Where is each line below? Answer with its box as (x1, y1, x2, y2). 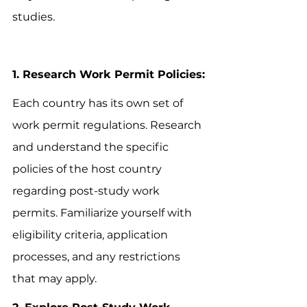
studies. (12, 10, 55, 23)
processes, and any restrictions (12, 249, 183, 263)
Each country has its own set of (12, 96, 186, 110)
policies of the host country (12, 162, 164, 175)
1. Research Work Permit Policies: (12, 67, 205, 81)
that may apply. (12, 271, 97, 285)
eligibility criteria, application (12, 228, 171, 241)
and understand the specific (12, 140, 171, 153)
